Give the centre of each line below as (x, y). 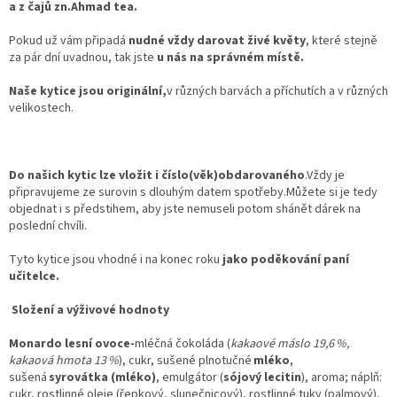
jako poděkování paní (284, 259)
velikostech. (41, 108)
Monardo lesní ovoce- (72, 343)
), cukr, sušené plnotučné (186, 360)
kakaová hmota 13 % (64, 360)
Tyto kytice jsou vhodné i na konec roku (114, 259)
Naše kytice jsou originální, (88, 91)
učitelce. (34, 276)
